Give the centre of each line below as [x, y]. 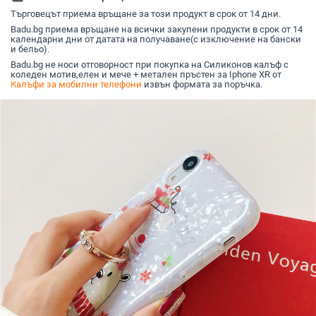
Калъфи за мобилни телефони [76, 85]
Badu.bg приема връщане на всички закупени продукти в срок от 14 [157, 30]
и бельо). [30, 49]
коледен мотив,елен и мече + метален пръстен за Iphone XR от [146, 75]
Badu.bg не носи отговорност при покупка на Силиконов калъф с [150, 65]
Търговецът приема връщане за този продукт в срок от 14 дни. [146, 14]
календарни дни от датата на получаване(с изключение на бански [156, 39]
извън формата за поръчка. [202, 85]
